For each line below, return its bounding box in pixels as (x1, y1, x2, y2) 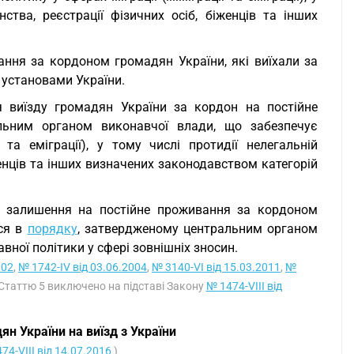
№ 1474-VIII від (205, 280, 282, 292)
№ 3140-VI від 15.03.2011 (152, 261, 281, 273)
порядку (27, 221, 77, 236)
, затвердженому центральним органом (77, 221, 318, 236)
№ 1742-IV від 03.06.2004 (18, 261, 147, 273)
